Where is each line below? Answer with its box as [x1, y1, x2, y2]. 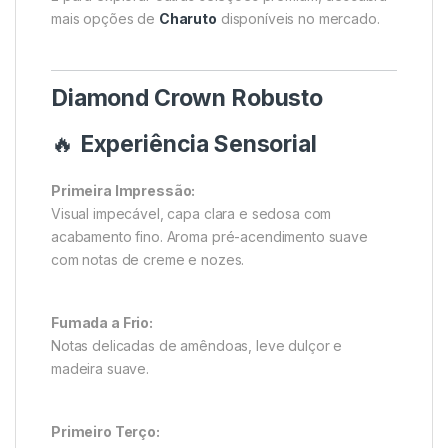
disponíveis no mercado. [216, 9, 380, 27]
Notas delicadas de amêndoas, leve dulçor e [51, 336, 343, 354]
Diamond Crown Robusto [51, 83, 324, 112]
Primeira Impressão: [51, 181, 196, 199]
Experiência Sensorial [79, 129, 317, 158]
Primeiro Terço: [51, 422, 160, 440]
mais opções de [51, 9, 159, 27]
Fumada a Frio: [51, 313, 154, 331]
